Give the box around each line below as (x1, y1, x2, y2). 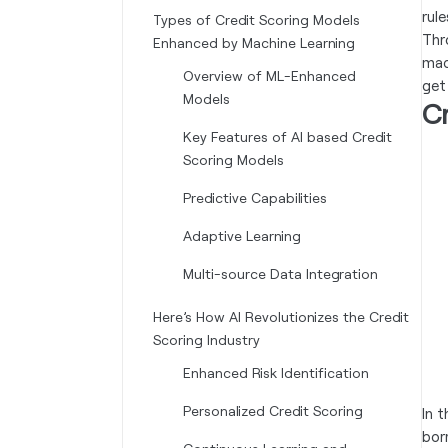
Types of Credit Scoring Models (153, 11, 360, 28)
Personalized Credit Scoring (183, 402, 363, 419)
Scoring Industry (153, 331, 260, 348)
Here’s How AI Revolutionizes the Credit (153, 308, 409, 325)
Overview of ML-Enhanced (183, 67, 356, 84)
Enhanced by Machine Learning (153, 34, 355, 51)
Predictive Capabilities (183, 189, 327, 206)
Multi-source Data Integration (183, 265, 378, 282)
